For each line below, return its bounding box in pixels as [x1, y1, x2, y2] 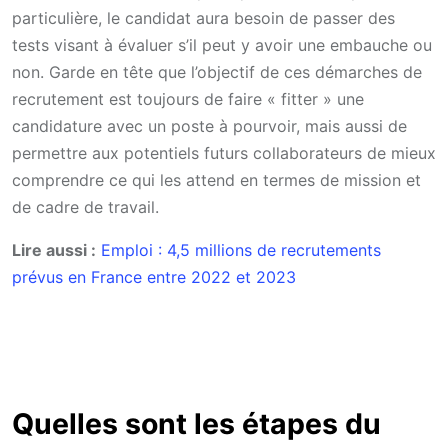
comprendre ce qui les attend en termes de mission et [12, 170, 421, 190]
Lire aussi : [12, 240, 96, 260]
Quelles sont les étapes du [12, 406, 381, 442]
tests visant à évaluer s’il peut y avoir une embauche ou [12, 35, 432, 55]
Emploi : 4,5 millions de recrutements [101, 240, 381, 260]
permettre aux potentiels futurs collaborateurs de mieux [12, 143, 436, 163]
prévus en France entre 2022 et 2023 [12, 267, 296, 287]
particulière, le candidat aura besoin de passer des [12, 8, 395, 28]
